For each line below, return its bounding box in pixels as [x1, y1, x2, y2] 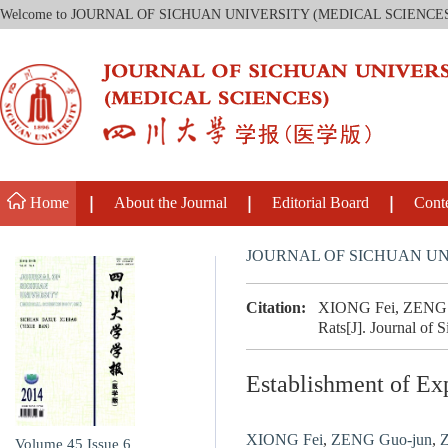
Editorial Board [271, 194, 369, 213]
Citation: [246, 299, 306, 318]
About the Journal [113, 194, 227, 213]
